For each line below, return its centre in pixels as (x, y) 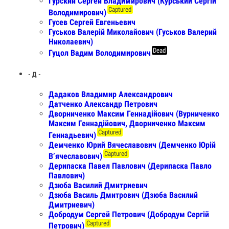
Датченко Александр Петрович (103, 104)
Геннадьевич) (72, 135)
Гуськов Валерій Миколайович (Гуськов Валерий (133, 32)
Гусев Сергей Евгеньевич (92, 22)
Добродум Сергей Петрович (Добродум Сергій (129, 215)
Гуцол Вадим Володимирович (100, 53)
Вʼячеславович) (75, 156)
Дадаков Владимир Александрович (111, 95)
